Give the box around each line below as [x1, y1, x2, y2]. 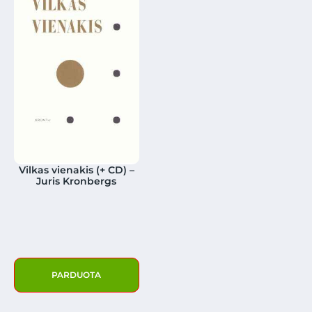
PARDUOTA [52, 269, 102, 280]
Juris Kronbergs [36, 174, 117, 187]
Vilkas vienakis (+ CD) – [18, 163, 134, 176]
